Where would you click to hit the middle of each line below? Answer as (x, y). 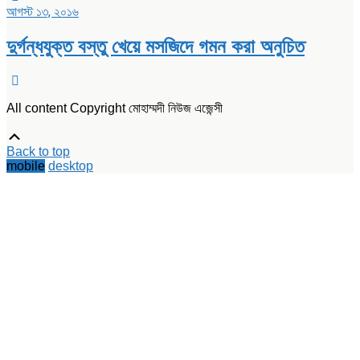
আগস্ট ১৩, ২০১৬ (43, 12)
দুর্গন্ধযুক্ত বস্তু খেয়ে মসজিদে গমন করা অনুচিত (155, 47)
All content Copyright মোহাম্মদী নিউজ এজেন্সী (115, 108)
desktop (71, 166)
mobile (26, 166)
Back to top (38, 152)
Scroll (41, 136)
